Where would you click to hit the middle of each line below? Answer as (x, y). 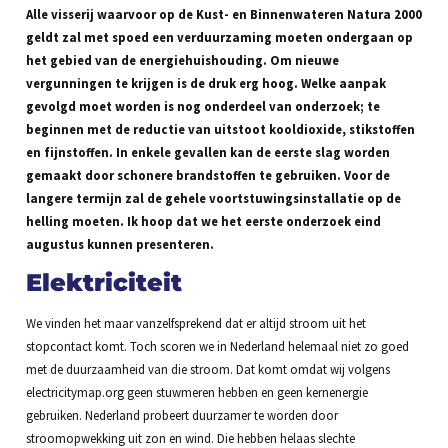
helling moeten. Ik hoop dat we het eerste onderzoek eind (203, 220)
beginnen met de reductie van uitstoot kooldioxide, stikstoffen (220, 128)
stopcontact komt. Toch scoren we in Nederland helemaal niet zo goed (217, 346)
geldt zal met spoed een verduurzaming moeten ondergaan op (219, 36)
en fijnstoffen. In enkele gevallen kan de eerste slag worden (207, 151)
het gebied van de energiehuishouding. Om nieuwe (182, 59)
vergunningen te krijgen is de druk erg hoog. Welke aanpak (205, 82)
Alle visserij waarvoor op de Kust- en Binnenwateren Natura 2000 (223, 13)
